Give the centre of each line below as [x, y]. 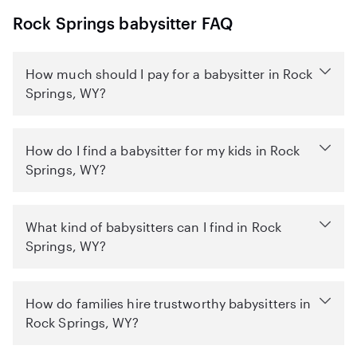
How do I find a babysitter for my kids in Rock [163, 150]
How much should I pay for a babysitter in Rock [169, 74]
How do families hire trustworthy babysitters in [169, 303]
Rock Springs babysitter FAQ [123, 23]
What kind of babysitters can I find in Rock [153, 227]
